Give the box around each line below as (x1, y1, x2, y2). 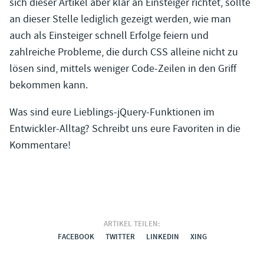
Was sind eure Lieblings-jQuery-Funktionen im (9, 105, 214, 120)
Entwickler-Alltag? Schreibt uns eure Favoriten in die (9, 122, 240, 136)
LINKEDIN (146, 232, 179, 243)
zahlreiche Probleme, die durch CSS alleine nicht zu (9, 45, 238, 60)
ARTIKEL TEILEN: (104, 219, 160, 230)
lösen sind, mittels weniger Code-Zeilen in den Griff (9, 62, 236, 76)
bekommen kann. (9, 78, 88, 93)
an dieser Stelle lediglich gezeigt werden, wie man (9, 12, 231, 27)
